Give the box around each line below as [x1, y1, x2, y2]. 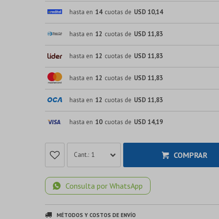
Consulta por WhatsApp [66, 180, 143, 191]
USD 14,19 [134, 117, 163, 126]
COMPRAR [173, 150, 207, 160]
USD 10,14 [134, 7, 163, 16]
